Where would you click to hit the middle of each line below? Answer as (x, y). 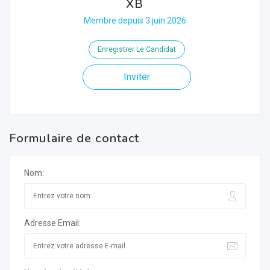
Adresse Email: (52, 223)
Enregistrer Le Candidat (137, 49)
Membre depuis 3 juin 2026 (135, 20)
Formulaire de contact (74, 138)
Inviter (137, 77)
